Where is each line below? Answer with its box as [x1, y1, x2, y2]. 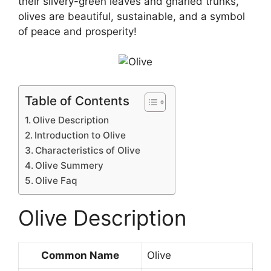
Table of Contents [25, 93, 129, 108]
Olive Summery [35, 159, 104, 171]
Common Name [41, 249, 119, 261]
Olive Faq [35, 174, 77, 186]
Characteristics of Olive [35, 144, 141, 156]
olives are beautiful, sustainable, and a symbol [18, 10, 245, 22]
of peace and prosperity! [18, 25, 137, 38]
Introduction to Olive [34, 129, 126, 141]
